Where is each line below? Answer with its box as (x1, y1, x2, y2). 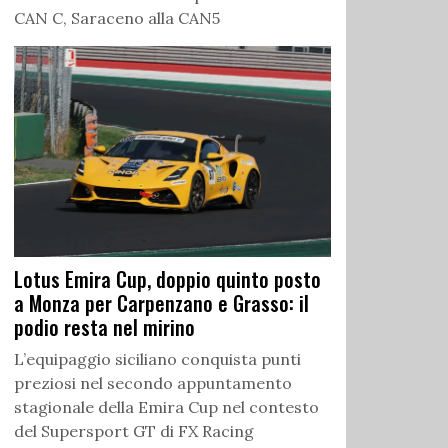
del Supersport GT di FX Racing (14, 421, 254, 442)
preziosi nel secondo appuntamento (14, 373, 292, 394)
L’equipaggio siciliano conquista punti (14, 349, 301, 370)
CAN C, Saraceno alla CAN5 (14, 8, 220, 29)
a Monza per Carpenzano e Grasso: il (14, 288, 309, 319)
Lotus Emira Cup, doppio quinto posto (14, 264, 321, 295)
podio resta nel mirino (14, 312, 195, 343)
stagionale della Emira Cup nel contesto (14, 397, 319, 418)
